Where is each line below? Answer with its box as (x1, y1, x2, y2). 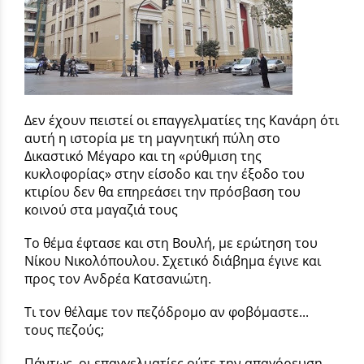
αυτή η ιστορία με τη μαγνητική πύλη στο (24, 128, 280, 147)
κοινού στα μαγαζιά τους (24, 200, 178, 219)
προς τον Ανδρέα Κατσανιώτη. (24, 269, 211, 288)
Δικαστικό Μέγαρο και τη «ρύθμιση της (24, 146, 262, 165)
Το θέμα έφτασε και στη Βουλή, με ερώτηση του (24, 233, 318, 252)
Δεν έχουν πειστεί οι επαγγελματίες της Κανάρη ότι (24, 110, 339, 129)
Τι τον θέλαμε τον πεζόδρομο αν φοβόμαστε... (24, 303, 309, 322)
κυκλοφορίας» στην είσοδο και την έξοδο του (24, 164, 305, 183)
